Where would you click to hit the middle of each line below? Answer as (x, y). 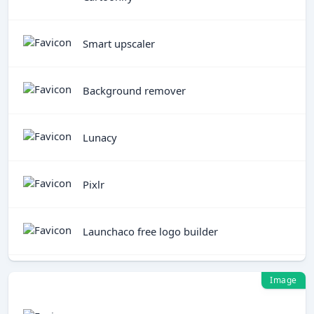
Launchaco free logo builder (150, 231)
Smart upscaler (119, 43)
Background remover (134, 90)
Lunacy (100, 137)
